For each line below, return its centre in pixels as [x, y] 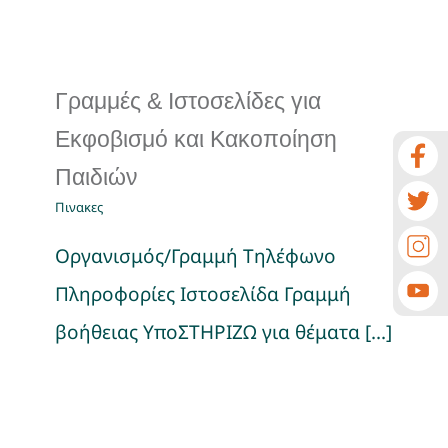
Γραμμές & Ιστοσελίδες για [188, 101]
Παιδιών [96, 177]
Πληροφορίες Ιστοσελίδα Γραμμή [203, 294]
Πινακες [79, 207]
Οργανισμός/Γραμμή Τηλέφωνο [195, 256]
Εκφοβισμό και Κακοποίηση [196, 139]
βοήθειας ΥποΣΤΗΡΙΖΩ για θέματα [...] [223, 332]
